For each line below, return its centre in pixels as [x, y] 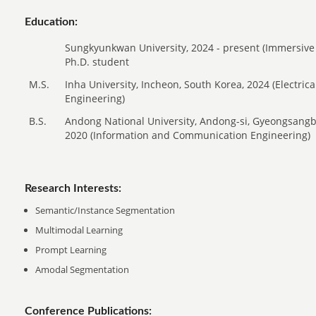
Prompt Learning [71, 249]
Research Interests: [73, 188]
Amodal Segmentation [83, 269]
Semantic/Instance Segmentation [105, 210]
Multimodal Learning [79, 230]
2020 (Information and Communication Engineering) [188, 135]
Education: [51, 22]
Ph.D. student [97, 61]
